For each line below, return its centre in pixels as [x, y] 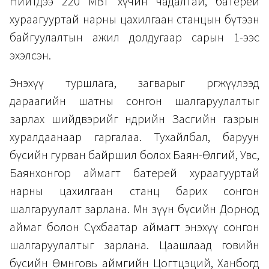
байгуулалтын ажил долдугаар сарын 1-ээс [134, 38]
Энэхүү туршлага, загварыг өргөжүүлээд [134, 83]
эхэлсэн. [30, 56]
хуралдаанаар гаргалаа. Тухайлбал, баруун [134, 137]
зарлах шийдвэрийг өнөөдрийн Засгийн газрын [134, 119]
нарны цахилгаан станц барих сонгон [134, 191]
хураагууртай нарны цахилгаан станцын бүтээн [134, 20]
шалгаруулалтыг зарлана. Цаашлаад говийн [134, 245]
